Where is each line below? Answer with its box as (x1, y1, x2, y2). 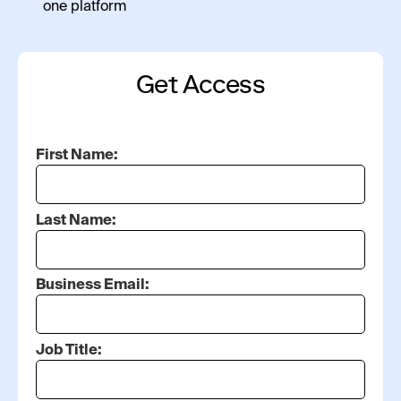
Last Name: (36, 213, 116, 228)
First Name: (36, 148, 118, 163)
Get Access (136, 69, 265, 99)
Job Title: (36, 344, 102, 359)
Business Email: (36, 278, 149, 294)
